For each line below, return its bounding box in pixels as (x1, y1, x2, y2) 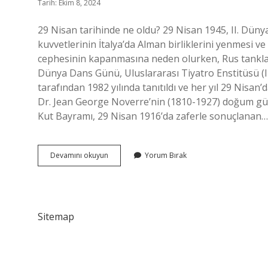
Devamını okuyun (50, 150, 108, 160)
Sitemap (38, 210, 74, 223)
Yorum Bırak (145, 150, 187, 160)
